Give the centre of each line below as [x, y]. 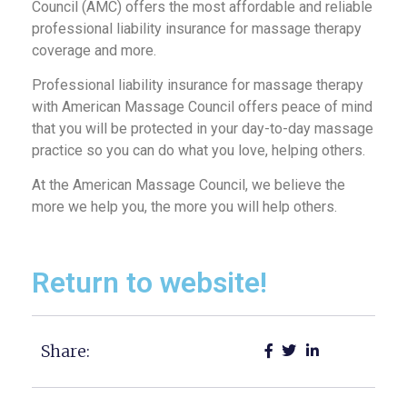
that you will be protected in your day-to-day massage [203, 128]
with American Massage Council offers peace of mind [202, 106]
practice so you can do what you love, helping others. [199, 150]
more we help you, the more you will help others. [184, 207]
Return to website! [149, 282]
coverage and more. [94, 50]
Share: [65, 351]
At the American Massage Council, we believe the [189, 185]
